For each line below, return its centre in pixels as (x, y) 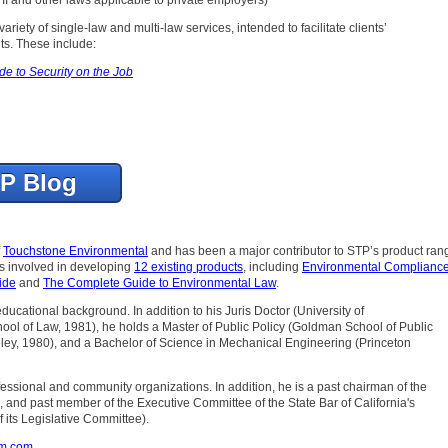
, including (272, 266)
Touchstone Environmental (75, 250)
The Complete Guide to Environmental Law (159, 282)
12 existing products (188, 266)
